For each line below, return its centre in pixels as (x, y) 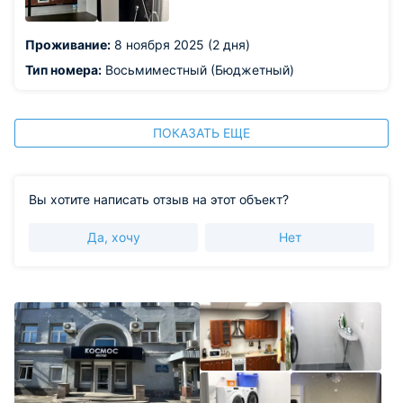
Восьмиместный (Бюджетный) (198, 70)
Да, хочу (113, 237)
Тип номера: (63, 70)
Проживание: (68, 45)
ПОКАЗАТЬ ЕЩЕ (201, 133)
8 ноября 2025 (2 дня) (180, 45)
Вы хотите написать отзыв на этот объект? (159, 199)
